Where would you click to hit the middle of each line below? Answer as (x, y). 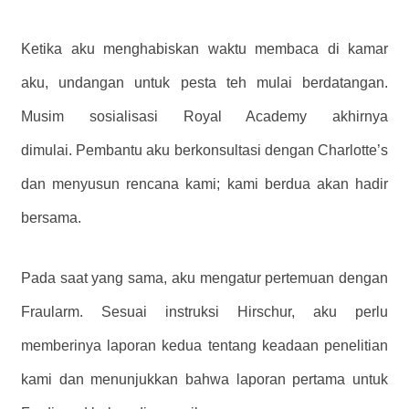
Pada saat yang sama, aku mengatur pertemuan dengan (204, 278)
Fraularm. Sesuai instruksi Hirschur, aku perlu (204, 311)
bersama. (51, 217)
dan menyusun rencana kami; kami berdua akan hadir (204, 184)
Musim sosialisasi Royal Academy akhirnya (204, 116)
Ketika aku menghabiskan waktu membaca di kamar (204, 48)
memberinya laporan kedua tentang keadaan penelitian (204, 345)
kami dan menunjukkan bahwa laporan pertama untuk (204, 379)
